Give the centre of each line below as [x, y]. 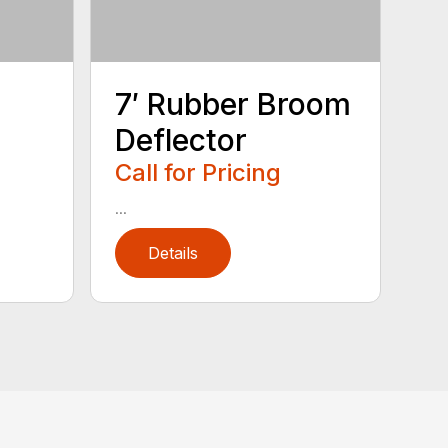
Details [173, 253]
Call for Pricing [198, 173]
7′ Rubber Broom [233, 104]
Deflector [181, 140]
